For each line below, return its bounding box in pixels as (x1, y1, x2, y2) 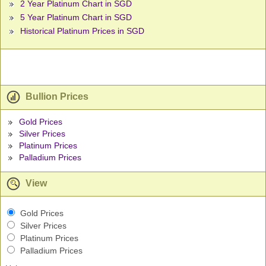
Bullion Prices (23, 91, 88, 102)
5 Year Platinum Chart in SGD (20, 12, 132, 23)
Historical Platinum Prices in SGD (20, 26, 144, 36)
